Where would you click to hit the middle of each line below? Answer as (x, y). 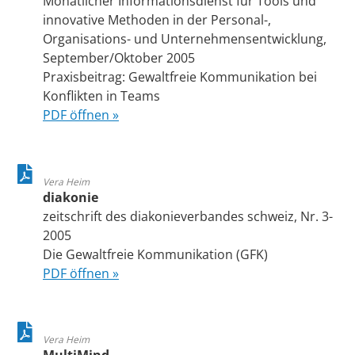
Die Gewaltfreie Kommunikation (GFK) (155, 254)
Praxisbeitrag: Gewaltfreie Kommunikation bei (180, 76)
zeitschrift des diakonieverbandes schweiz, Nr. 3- (188, 216)
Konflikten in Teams (101, 95)
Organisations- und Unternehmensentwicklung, (185, 38)
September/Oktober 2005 (119, 57)
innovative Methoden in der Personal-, (157, 19)
